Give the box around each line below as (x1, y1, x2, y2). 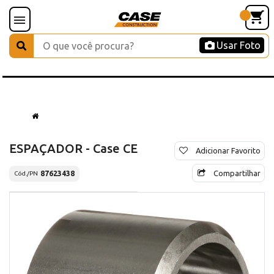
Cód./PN (14, 170, 38, 177)
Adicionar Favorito (196, 146, 261, 155)
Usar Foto (217, 40, 261, 51)
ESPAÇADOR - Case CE (9, 141, 138, 155)
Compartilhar (213, 168, 261, 177)
